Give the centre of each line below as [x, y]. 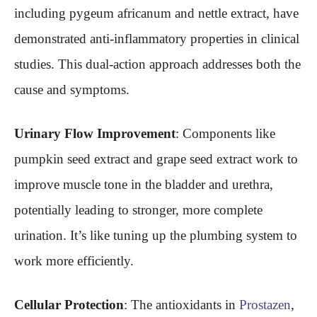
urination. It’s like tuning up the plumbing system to [156, 236]
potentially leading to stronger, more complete [138, 210]
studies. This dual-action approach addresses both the [157, 64]
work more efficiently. [74, 261]
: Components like [225, 134]
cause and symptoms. [72, 90]
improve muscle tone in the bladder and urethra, [144, 185]
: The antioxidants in [181, 305]
